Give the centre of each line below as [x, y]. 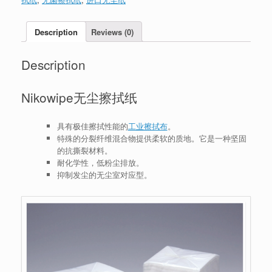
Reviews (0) [112, 32]
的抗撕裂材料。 [84, 150]
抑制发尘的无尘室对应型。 [104, 174]
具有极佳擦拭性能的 [92, 126]
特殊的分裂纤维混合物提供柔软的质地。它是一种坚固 [151, 138]
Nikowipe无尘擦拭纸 [79, 97]
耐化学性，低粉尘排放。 [100, 162]
